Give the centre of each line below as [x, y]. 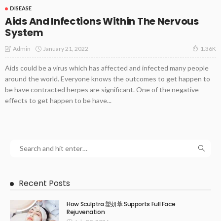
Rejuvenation [86, 212]
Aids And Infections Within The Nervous [102, 21]
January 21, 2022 [66, 48]
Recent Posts [44, 184]
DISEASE [21, 8]
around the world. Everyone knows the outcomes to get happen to [108, 79]
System [24, 33]
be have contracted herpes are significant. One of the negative [102, 90]
